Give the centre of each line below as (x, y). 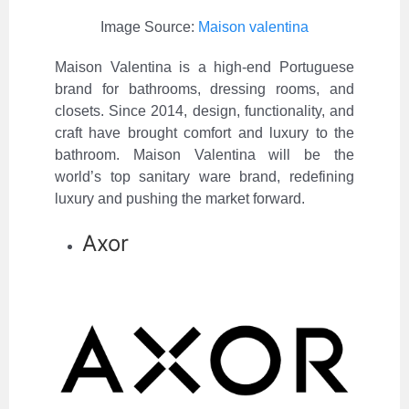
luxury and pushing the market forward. (180, 199)
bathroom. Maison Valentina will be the (204, 155)
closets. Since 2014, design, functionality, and (204, 111)
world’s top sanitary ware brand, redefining (204, 177)
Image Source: (149, 27)
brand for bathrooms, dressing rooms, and (204, 89)
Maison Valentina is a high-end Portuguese (204, 68)
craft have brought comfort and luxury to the (204, 133)
